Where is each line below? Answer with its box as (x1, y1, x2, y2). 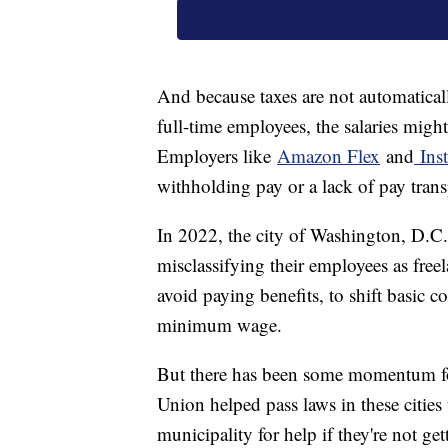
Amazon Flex (277, 142, 380, 168)
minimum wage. (157, 311, 282, 337)
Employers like (157, 142, 277, 168)
